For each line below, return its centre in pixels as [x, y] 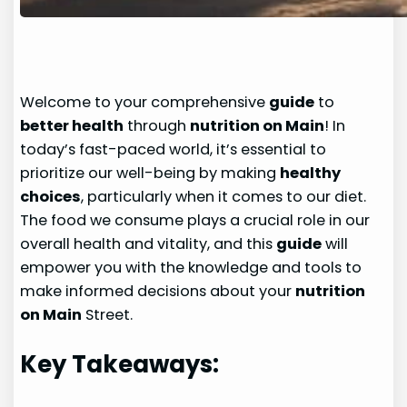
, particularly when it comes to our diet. [224, 197]
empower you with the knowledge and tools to [191, 268]
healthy [311, 174]
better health [72, 126]
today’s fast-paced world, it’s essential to [174, 150]
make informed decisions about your [158, 292]
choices [51, 197]
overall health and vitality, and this [149, 244]
